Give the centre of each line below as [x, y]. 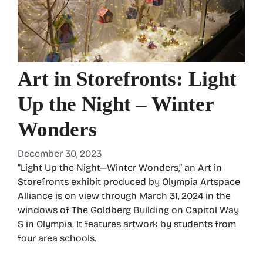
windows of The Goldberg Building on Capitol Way [128, 210]
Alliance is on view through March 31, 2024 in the [124, 196]
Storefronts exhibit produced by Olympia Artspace [129, 182]
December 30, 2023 [60, 154]
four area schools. [57, 238]
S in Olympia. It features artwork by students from [127, 224]
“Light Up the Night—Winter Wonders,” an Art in [120, 168]
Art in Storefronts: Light [127, 79]
